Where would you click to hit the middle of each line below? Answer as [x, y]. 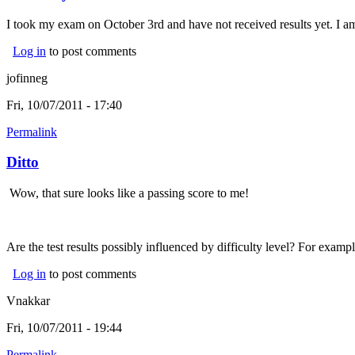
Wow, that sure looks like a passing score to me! [128, 193]
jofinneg [27, 78]
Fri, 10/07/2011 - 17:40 [64, 105]
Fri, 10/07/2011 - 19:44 [64, 328]
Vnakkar [28, 301]
